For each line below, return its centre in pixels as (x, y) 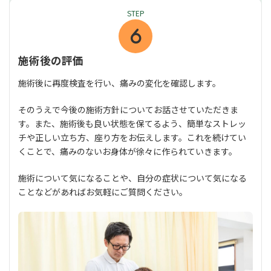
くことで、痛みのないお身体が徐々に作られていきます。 (128, 151)
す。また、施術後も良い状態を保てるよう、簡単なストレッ (132, 123)
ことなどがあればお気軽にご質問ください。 (103, 191)
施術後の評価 (51, 60)
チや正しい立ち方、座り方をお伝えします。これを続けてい (132, 137)
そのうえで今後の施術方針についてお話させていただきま (128, 109)
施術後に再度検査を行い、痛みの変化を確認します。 (119, 83)
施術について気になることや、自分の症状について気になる (132, 178)
